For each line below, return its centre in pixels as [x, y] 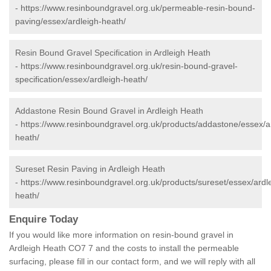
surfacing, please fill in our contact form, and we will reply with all [132, 262]
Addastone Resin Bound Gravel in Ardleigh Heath [109, 111]
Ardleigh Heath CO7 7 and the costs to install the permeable [124, 248]
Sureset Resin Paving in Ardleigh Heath [90, 169]
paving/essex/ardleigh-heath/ [70, 21]
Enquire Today [44, 220]
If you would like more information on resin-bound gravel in [121, 235]
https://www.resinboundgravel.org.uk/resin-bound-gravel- [129, 66]
